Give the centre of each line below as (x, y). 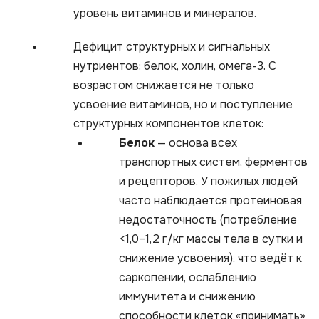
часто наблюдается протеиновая (210, 200)
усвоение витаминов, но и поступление (183, 104)
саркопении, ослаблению (188, 277)
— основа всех (196, 142)
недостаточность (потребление (208, 219)
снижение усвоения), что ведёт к (210, 258)
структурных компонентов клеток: (168, 123)
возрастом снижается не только (164, 85)
